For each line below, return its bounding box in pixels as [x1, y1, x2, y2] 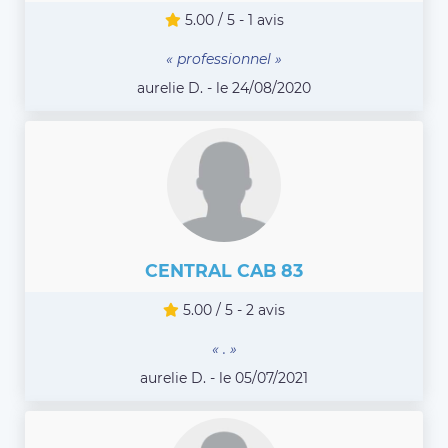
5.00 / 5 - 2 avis [179, 301, 285, 320]
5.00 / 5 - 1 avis [180, 11, 284, 30]
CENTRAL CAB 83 [145, 260, 303, 282]
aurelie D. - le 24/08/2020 [137, 79, 311, 98]
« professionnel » [166, 50, 282, 69]
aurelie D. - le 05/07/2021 [140, 369, 308, 388]
